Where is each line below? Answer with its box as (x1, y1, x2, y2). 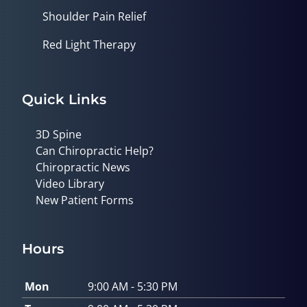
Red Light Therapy (42, 36, 136, 52)
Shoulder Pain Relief (42, 8, 146, 24)
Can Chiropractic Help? (36, 143, 153, 158)
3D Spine (36, 126, 82, 142)
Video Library (36, 175, 104, 191)
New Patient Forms (36, 192, 134, 208)
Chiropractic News (36, 159, 130, 175)
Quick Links (22, 90, 106, 108)
